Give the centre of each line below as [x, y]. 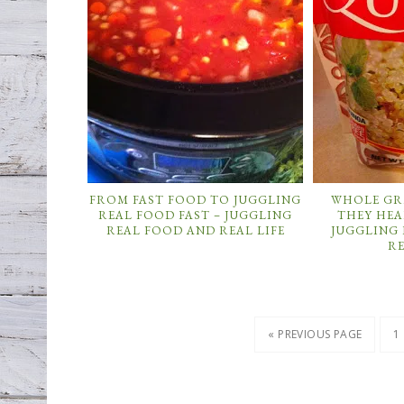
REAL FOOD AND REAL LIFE [195, 230]
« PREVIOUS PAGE [315, 334]
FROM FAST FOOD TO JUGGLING [196, 200]
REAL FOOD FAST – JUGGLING [196, 215]
